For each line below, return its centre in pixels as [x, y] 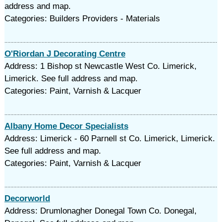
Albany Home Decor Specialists [66, 126]
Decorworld [27, 198]
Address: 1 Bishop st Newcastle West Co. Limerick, [100, 66]
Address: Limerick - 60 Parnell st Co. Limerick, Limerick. [110, 139]
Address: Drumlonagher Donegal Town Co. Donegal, [100, 211]
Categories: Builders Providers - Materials [82, 19]
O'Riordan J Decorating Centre [65, 54]
